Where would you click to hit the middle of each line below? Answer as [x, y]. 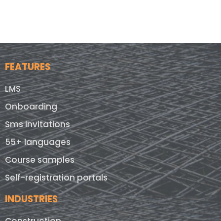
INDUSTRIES [31, 199]
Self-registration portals [56, 178]
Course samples [40, 160]
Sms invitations [37, 125]
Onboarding [31, 107]
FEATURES [28, 67]
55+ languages [38, 142]
